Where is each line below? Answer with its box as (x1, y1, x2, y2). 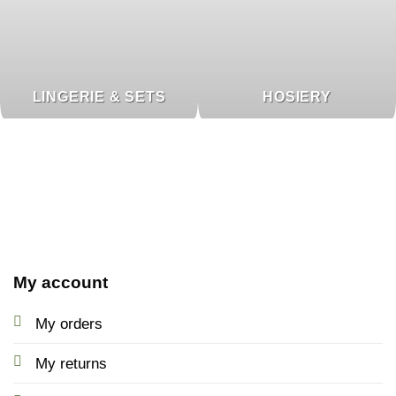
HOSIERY (263, 88, 331, 104)
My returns (34, 354, 107, 373)
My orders (34, 315, 103, 333)
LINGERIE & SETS (32, 88, 166, 104)
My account (12, 272, 108, 292)
